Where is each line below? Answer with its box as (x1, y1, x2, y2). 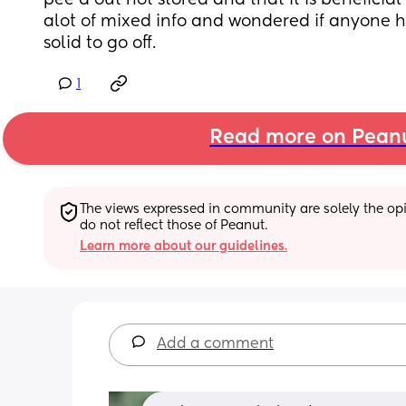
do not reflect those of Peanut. (80, 218, 267, 232)
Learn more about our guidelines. (80, 239, 287, 253)
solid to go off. (43, 35, 156, 52)
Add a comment (157, 336, 274, 352)
